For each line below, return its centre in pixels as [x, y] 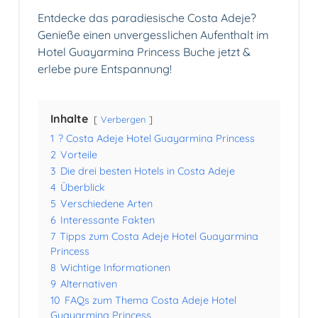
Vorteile [79, 155]
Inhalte [69, 119]
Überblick [83, 188]
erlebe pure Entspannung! [105, 69]
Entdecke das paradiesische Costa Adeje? [147, 18]
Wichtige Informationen [115, 268]
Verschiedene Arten [106, 204]
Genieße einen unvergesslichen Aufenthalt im [153, 35]
